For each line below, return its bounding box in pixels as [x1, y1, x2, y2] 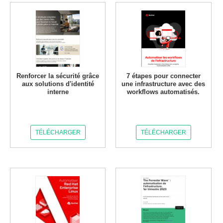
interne [47, 88, 69, 96]
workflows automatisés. [127, 88, 200, 96]
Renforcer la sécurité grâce [16, 72, 100, 80]
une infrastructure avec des [121, 80, 206, 88]
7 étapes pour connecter [126, 72, 201, 80]
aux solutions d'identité [21, 80, 94, 88]
